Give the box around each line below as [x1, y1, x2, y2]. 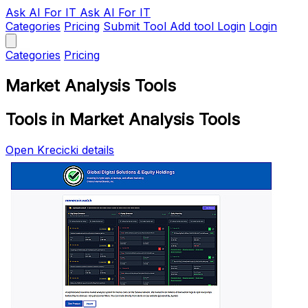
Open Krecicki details [5, 142, 114, 157]
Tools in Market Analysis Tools [5, 109, 240, 129]
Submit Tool [103, 19, 166, 33]
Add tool [170, 19, 214, 33]
